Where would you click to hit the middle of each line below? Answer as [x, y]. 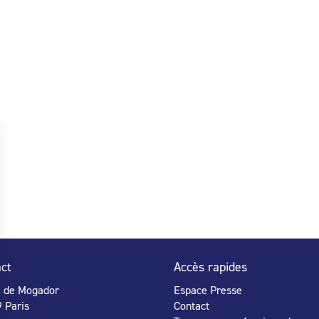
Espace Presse [208, 290]
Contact [192, 305]
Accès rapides [210, 267]
